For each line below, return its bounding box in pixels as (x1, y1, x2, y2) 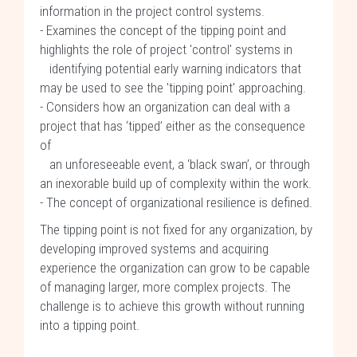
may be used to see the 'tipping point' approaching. (40, 80, 306, 96)
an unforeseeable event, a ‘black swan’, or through (40, 156, 310, 172)
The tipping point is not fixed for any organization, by (40, 222, 312, 237)
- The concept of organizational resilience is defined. (40, 194, 312, 210)
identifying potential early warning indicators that (40, 61, 301, 76)
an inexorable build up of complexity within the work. (40, 175, 312, 191)
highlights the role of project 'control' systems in (40, 41, 292, 57)
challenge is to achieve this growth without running (40, 298, 304, 314)
